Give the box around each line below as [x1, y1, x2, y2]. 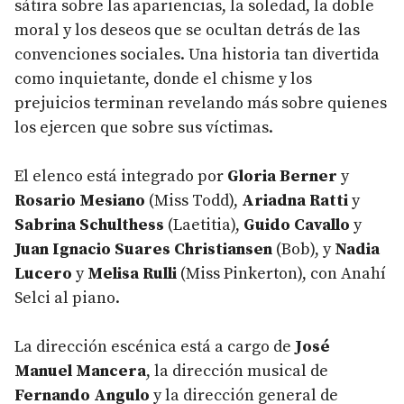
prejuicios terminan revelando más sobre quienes [14, 92, 387, 114]
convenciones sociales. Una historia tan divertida [14, 43, 380, 65]
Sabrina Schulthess [14, 214, 164, 235]
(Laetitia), [164, 214, 243, 235]
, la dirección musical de [146, 360, 328, 381]
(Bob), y [272, 238, 335, 260]
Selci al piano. [14, 287, 120, 308]
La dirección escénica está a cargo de [14, 335, 295, 357]
